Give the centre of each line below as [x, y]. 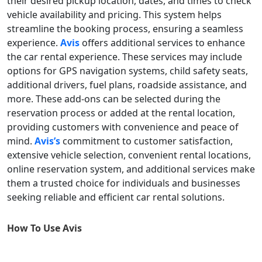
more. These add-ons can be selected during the [114, 99]
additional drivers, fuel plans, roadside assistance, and [127, 85]
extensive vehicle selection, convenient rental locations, [129, 155]
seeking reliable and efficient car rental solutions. [116, 197]
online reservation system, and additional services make [131, 169]
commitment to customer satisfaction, [148, 141]
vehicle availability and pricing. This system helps [114, 15]
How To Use [35, 228]
